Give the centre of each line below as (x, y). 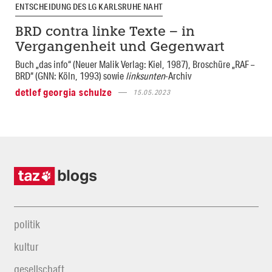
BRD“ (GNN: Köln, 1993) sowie (70, 76)
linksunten (145, 76)
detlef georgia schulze (64, 92)
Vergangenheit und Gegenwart (120, 48)
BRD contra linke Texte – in (105, 33)
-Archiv (178, 76)
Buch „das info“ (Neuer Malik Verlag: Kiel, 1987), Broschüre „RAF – (135, 64)
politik (27, 224)
